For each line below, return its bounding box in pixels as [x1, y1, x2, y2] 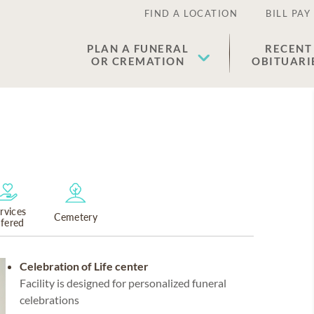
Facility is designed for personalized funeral [20, 276, 226, 289]
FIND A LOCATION [144, 8, 238, 19]
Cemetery [54, 211, 98, 223]
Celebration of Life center [20, 259, 149, 273]
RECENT [265, 42, 312, 55]
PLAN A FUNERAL [87, 42, 189, 55]
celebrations [20, 293, 79, 306]
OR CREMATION [91, 55, 184, 67]
